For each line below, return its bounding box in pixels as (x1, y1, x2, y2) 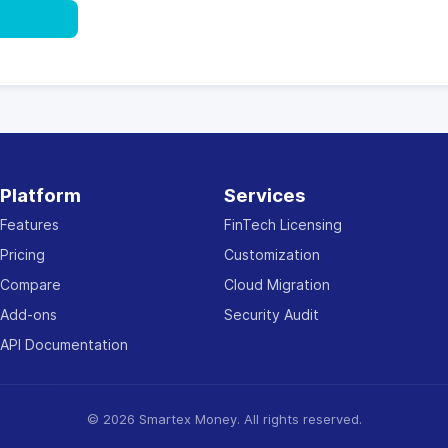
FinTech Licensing (224, 216, 342, 233)
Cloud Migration (224, 276, 330, 293)
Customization (224, 246, 320, 263)
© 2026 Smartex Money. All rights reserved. (86, 411, 362, 427)
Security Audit (224, 306, 319, 323)
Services (224, 184, 306, 207)
